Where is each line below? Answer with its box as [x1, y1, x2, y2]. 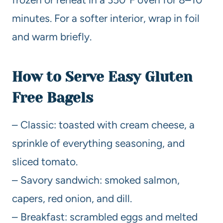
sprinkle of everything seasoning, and [12, 137, 185, 149]
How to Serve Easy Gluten [12, 69, 193, 85]
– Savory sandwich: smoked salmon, [12, 174, 180, 186]
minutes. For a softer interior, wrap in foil [12, 12, 200, 24]
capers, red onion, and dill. [12, 192, 132, 205]
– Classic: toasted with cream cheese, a [12, 118, 195, 131]
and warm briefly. [12, 30, 92, 43]
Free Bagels [12, 90, 93, 106]
